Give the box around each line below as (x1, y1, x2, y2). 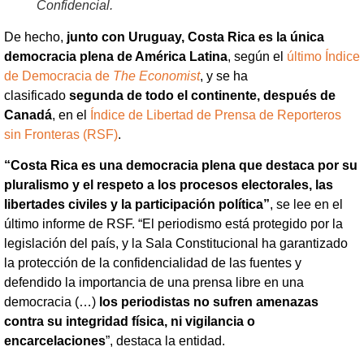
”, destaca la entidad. (106, 334, 225, 349)
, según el (227, 49, 287, 63)
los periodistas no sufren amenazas (99, 295, 318, 310)
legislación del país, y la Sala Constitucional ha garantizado (4, 236, 348, 251)
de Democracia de (4, 68, 113, 83)
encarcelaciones (4, 334, 106, 349)
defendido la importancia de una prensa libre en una (4, 275, 304, 290)
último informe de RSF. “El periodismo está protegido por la (4, 217, 343, 232)
